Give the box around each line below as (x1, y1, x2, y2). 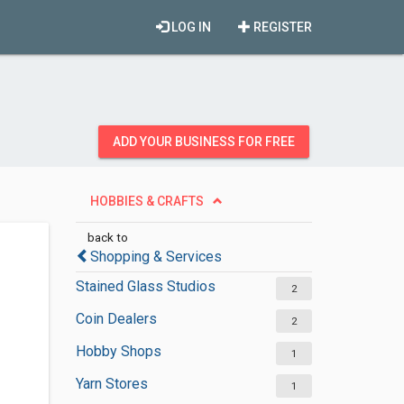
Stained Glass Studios (75, 278, 216, 295)
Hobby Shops (75, 343, 161, 360)
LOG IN (169, 20, 211, 34)
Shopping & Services (89, 248, 222, 265)
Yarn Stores (75, 375, 148, 392)
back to (87, 230, 128, 244)
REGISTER (251, 20, 312, 34)
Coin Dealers (75, 310, 157, 327)
